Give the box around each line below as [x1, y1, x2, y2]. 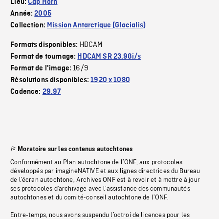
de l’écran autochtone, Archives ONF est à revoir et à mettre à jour [10, 176, 200, 184]
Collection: [10, 22, 47, 30]
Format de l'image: [10, 65, 73, 73]
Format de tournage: [10, 53, 78, 61]
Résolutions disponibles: [10, 76, 91, 85]
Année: [10, 10, 35, 18]
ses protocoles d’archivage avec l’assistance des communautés [10, 185, 190, 193]
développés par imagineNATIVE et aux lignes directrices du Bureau [10, 168, 200, 175]
